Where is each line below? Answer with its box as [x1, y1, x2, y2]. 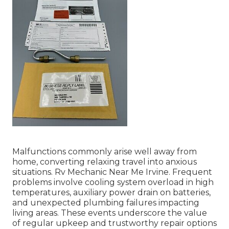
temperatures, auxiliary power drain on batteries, [12, 188, 211, 198]
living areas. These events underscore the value [12, 208, 207, 218]
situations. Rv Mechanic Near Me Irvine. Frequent [12, 167, 212, 177]
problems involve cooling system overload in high [12, 177, 214, 188]
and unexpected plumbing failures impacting [12, 198, 199, 208]
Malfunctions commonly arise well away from [12, 147, 197, 157]
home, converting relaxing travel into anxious [12, 157, 197, 167]
